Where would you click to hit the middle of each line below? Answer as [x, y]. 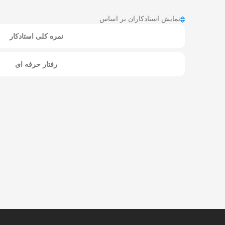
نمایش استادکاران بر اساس [140, 19]
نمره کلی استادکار [36, 36]
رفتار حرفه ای [36, 64]
